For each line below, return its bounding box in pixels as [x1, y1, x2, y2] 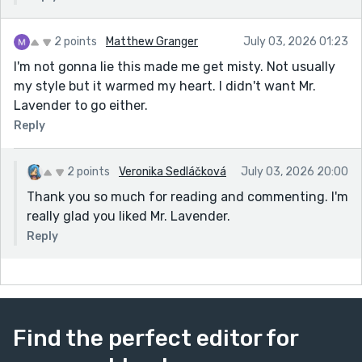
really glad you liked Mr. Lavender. [27, 208, 230, 224]
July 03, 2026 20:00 [241, 164, 348, 179]
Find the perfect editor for [13, 324, 298, 351]
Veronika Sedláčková [119, 164, 226, 179]
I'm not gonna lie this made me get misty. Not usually [14, 58, 335, 74]
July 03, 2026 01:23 [243, 34, 348, 48]
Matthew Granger [106, 34, 198, 48]
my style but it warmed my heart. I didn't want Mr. [14, 78, 316, 94]
